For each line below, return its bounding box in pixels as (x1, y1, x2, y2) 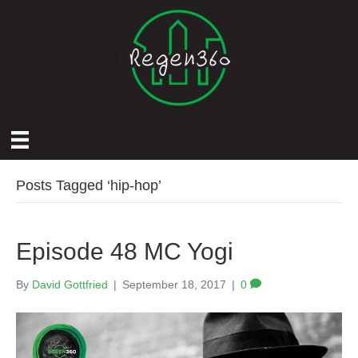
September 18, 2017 (122, 278, 226, 292)
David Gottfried (32, 278, 108, 292)
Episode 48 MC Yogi (16, 238, 233, 265)
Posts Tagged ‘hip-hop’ (16, 177, 161, 194)
